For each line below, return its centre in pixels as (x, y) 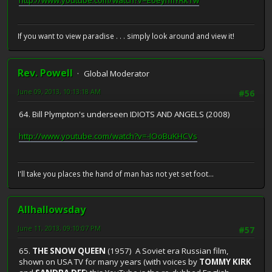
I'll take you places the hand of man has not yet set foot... (116, 174)
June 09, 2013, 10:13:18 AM (59, 91)
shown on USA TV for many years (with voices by (109, 261)
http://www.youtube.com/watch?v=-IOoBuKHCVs (108, 136)
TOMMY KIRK (225, 261)
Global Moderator (117, 73)
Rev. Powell (45, 73)
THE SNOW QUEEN (69, 250)
